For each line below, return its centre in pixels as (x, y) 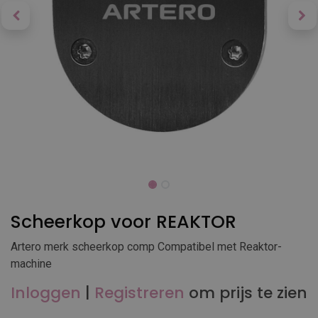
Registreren (139, 293)
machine (31, 264)
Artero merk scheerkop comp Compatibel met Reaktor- (146, 247)
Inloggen (46, 293)
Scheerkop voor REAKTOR (124, 222)
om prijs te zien (248, 293)
